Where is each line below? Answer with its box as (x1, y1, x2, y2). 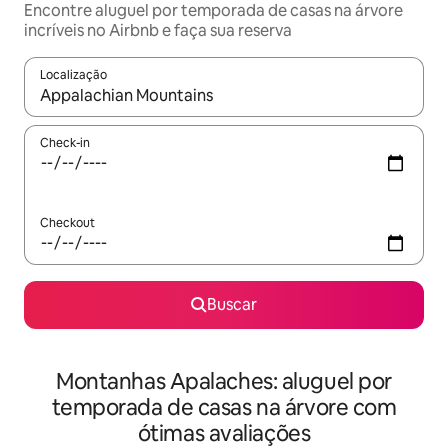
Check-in (40, 135, 90, 152)
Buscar (207, 294, 257, 316)
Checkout (40, 215, 95, 232)
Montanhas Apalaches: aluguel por (56, 367, 392, 397)
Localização (40, 67, 107, 84)
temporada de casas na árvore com (51, 393, 397, 423)
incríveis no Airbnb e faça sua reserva (24, 20, 292, 42)
